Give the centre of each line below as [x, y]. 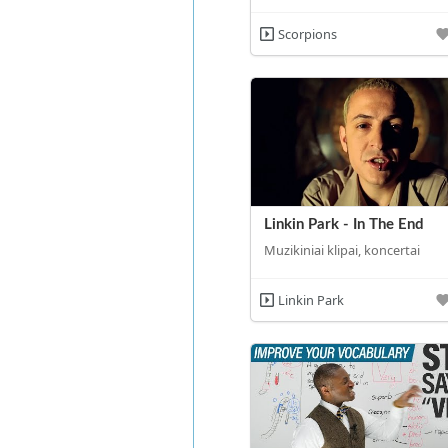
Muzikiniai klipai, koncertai [341, 249]
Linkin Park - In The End [343, 225]
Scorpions [307, 34]
